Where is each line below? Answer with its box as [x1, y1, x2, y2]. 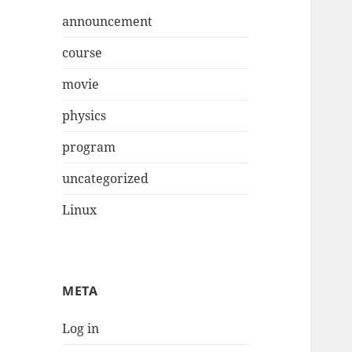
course [62, 44, 103, 62]
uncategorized [62, 170, 149, 188]
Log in [62, 320, 100, 338]
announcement [62, 13, 153, 31]
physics [62, 107, 107, 125]
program [62, 138, 116, 156]
